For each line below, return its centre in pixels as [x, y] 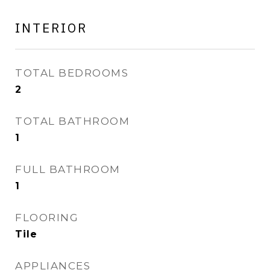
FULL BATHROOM [68, 169]
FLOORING [47, 218]
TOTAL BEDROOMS [72, 73]
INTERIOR [51, 28]
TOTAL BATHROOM [72, 121]
